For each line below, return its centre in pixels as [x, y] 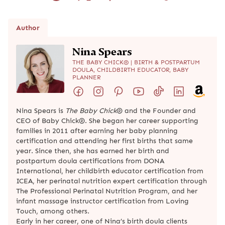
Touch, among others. [53, 211]
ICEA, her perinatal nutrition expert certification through [111, 181]
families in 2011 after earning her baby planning [97, 130]
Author [28, 27]
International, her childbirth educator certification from [110, 171]
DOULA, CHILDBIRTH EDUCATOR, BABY [130, 70]
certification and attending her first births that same [104, 140]
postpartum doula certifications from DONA [90, 160]
